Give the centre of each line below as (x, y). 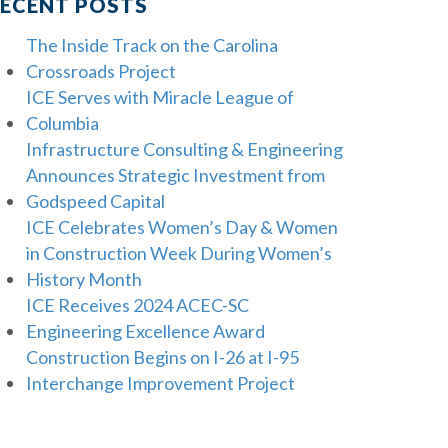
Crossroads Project (101, 71)
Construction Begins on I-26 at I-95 (162, 357)
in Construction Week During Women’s (179, 253)
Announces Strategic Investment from (175, 175)
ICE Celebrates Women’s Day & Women (182, 227)
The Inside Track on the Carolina (152, 45)
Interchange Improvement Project (160, 383)
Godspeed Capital (95, 201)
